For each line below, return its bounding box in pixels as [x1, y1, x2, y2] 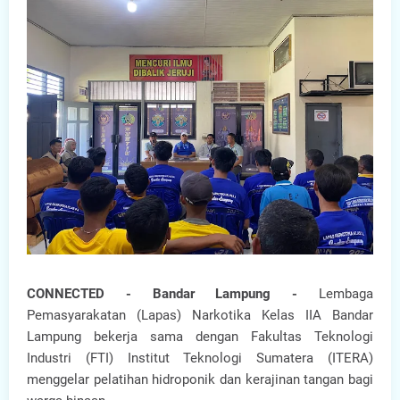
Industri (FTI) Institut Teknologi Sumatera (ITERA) [27, 350, 373, 366]
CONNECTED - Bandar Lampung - [27, 286, 319, 302]
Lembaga [319, 286, 373, 302]
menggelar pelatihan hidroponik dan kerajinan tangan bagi [27, 371, 373, 387]
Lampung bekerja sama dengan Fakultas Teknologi [27, 329, 373, 345]
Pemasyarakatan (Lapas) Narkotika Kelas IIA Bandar [27, 307, 373, 323]
